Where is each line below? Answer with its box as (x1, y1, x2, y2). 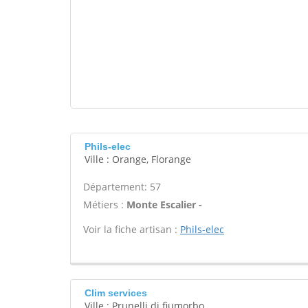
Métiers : (83, 198, 126, 211)
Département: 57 (83, 180, 161, 193)
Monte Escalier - (126, 198, 202, 211)
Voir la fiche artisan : (83, 223, 180, 236)
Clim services (85, 287, 147, 298)
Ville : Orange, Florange (85, 153, 191, 166)
